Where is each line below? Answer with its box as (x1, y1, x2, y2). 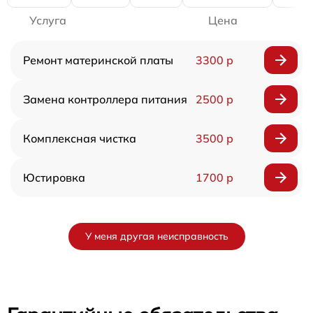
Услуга (29, 13, 66, 28)
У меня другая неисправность (85, 230, 228, 243)
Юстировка (23, 170, 85, 185)
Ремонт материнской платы (23, 53, 173, 68)
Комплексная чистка (23, 131, 136, 146)
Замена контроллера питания (23, 92, 187, 107)
